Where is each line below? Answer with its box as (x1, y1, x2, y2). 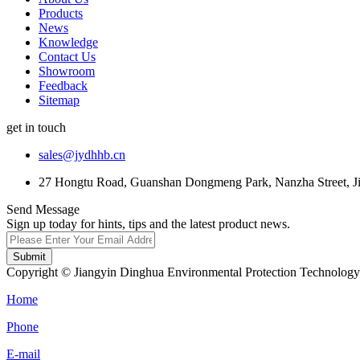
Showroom (39, 63, 95, 78)
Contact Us (39, 49, 96, 63)
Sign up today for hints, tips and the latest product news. (6, 216, 290, 231)
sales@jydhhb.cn (39, 147, 125, 162)
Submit (13, 250, 46, 263)
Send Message (6, 202, 80, 216)
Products (39, 6, 83, 20)
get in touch (6, 120, 66, 134)
